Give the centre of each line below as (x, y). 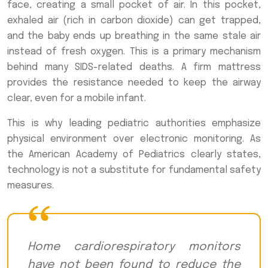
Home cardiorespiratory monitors (134, 247)
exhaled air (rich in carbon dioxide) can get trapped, (134, 21)
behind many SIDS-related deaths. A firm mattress (134, 68)
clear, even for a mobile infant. (77, 99)
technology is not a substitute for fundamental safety (134, 170)
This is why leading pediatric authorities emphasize (134, 124)
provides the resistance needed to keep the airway (134, 83)
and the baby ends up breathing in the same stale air (134, 36)
